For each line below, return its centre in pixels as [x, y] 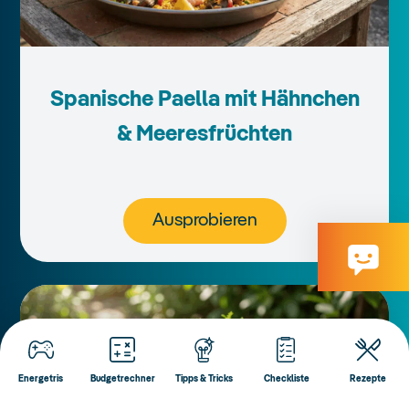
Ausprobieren [204, 220]
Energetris [41, 379]
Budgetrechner [122, 379]
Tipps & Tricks [204, 379]
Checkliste [286, 379]
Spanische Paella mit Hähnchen [204, 100]
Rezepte [368, 379]
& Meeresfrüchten [204, 135]
